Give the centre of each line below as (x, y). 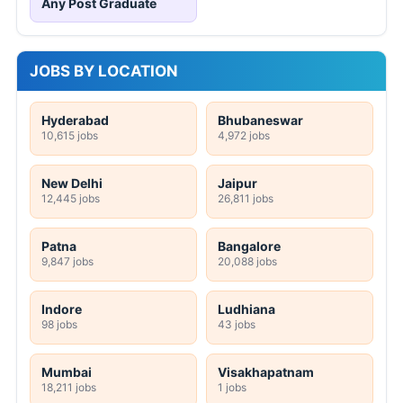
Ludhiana (246, 309)
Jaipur (237, 184)
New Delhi (72, 184)
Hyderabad (75, 121)
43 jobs (237, 325)
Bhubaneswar (260, 121)
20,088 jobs (247, 262)
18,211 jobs (69, 388)
